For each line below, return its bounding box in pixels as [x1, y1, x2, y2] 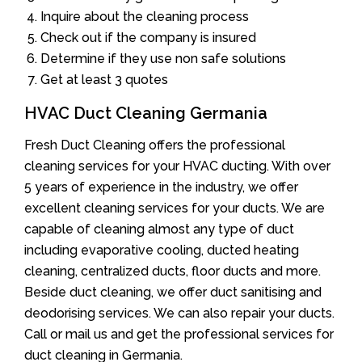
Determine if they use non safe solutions [40, 50, 286, 66]
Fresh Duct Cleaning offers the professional [24, 137, 285, 153]
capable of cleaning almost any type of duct [24, 221, 294, 237]
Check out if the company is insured [40, 29, 256, 45]
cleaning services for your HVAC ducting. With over [24, 158, 330, 174]
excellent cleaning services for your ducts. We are [24, 200, 325, 216]
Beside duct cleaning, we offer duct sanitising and [24, 284, 322, 300]
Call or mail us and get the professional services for [24, 326, 334, 342]
